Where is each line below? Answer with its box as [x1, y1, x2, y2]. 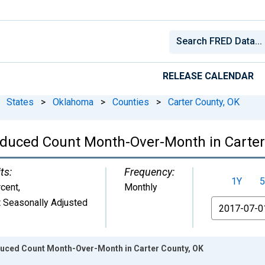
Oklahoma [53, 96, 93, 108]
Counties [112, 96, 149, 108]
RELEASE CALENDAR [163, 70, 254, 82]
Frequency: [124, 165, 174, 178]
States [7, 96, 34, 108]
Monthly [124, 181, 157, 193]
